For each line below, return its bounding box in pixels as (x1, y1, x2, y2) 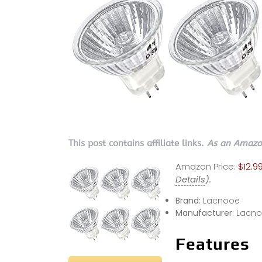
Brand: (175, 194, 203, 206)
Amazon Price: (175, 160, 236, 173)
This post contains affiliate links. (68, 137, 207, 149)
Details (175, 173, 205, 185)
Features (175, 234, 250, 253)
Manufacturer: (175, 206, 236, 219)
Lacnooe (202, 194, 240, 206)
